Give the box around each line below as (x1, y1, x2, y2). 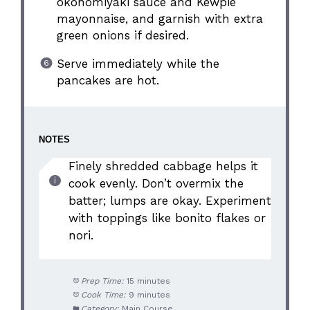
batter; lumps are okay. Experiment (68, 194, 271, 208)
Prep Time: (80, 275, 124, 286)
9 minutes (128, 289, 170, 300)
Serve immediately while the (56, 57, 219, 71)
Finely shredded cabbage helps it (68, 159, 258, 174)
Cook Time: (80, 289, 126, 300)
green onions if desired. (56, 28, 189, 43)
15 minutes (126, 275, 170, 286)
